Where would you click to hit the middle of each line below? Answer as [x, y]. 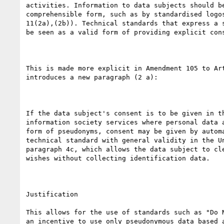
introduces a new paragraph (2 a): [92, 77]
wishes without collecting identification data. [118, 158]
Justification [52, 194]
